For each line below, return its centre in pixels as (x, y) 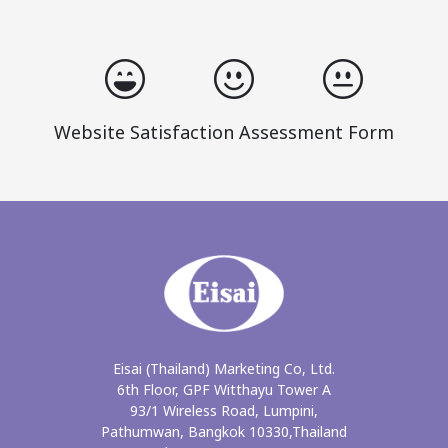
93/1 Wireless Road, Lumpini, (224, 412)
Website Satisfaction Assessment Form (224, 133)
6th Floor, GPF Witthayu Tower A (224, 391)
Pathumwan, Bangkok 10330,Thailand (224, 433)
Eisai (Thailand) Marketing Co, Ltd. (224, 370)
